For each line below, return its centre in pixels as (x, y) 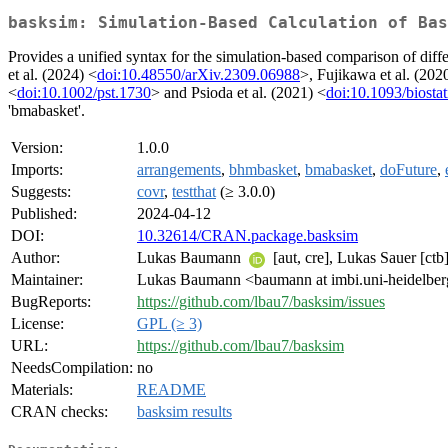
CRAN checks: (59, 412)
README (171, 390)
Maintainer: (47, 280)
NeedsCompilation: (72, 368)
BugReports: (51, 302)
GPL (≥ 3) (169, 324)
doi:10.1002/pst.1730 (84, 93)
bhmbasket (263, 170)
